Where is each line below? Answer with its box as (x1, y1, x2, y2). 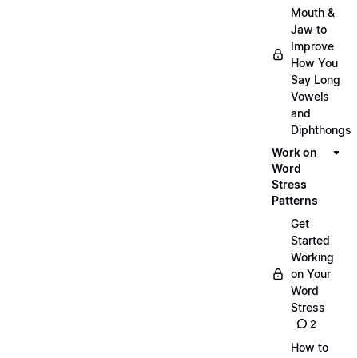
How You (291, 56, 338, 70)
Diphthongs (291, 123, 352, 137)
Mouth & (291, 6, 335, 19)
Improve (291, 39, 334, 53)
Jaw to (291, 22, 327, 36)
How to (291, 340, 328, 354)
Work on (272, 145, 317, 159)
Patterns (272, 193, 318, 207)
